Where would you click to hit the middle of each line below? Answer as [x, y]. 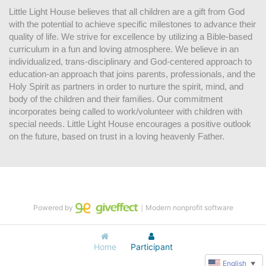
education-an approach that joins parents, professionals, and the [132, 74]
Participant [151, 247]
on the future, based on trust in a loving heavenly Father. [117, 136]
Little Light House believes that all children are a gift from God [127, 12]
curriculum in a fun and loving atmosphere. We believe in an [124, 49]
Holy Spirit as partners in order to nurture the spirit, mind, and [126, 86]
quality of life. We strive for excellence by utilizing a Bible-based [131, 37]
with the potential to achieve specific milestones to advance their [132, 24]
